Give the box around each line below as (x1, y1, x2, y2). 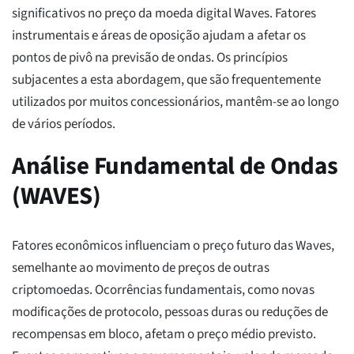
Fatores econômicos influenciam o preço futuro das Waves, (12, 236, 334, 256)
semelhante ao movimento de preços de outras (12, 258, 269, 278)
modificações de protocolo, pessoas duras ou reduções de (12, 303, 328, 322)
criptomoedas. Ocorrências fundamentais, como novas (12, 281, 314, 300)
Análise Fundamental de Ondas (12, 149, 338, 184)
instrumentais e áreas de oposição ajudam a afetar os (12, 26, 306, 46)
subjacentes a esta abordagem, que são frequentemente (12, 70, 321, 90)
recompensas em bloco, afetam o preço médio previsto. (12, 325, 316, 345)
